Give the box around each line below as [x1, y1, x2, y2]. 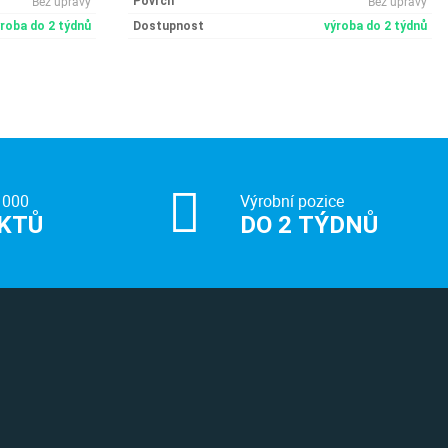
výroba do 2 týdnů [324, 19, 427, 33]
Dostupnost [133, 19, 204, 33]
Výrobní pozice [239, 190, 344, 212]
